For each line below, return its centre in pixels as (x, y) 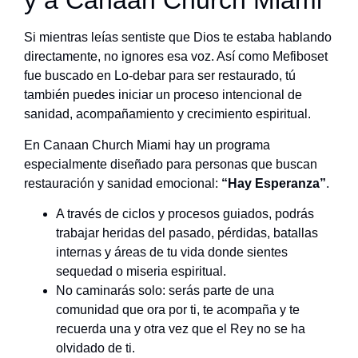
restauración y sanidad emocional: (123, 183)
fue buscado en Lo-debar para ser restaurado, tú (160, 76)
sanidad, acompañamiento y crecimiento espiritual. (167, 114)
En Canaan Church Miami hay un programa (147, 145)
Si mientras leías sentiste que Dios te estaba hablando (178, 38)
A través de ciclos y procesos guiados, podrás (185, 214)
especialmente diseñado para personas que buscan (171, 164)
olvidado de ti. (95, 348)
